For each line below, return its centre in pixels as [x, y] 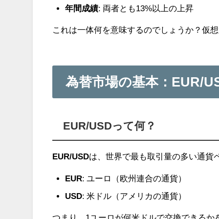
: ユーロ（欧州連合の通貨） [134, 178]
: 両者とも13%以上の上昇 [146, 8]
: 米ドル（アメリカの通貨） [134, 196]
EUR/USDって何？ [110, 126]
